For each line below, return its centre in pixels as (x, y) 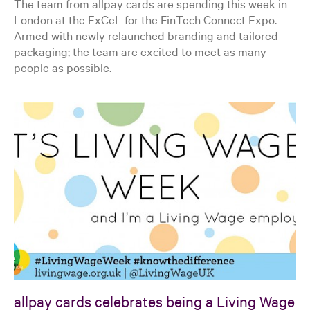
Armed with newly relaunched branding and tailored (146, 35)
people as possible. (63, 66)
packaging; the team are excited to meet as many (140, 51)
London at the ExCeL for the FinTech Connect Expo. (145, 19)
